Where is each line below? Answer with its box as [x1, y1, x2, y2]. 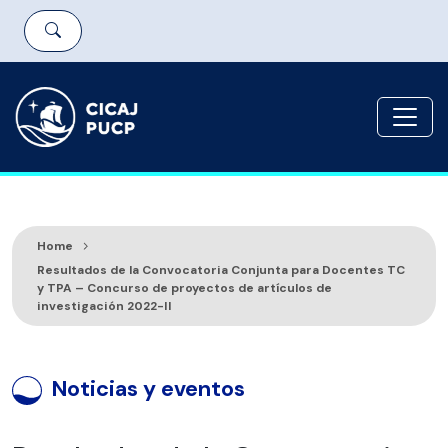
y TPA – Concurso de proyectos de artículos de [37, 280, 332, 296]
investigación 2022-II [37, 298, 172, 314]
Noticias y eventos [52, 374, 245, 403]
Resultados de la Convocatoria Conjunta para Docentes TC [37, 262, 405, 278]
